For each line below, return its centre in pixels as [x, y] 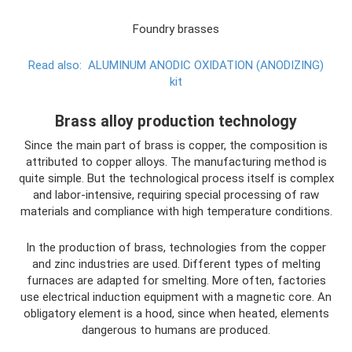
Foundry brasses [176, 29]
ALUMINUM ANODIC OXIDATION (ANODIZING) [206, 65]
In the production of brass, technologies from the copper [176, 247]
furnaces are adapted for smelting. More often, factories [176, 280]
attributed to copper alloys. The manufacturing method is [176, 161]
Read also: [55, 65]
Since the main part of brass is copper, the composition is [176, 145]
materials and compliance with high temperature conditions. [176, 211]
